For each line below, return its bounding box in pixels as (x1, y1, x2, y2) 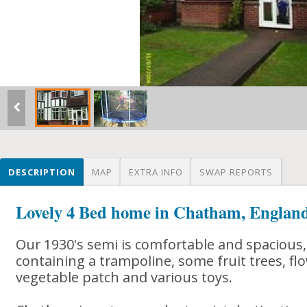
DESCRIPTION (8, 166, 75, 178)
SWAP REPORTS (199, 166, 273, 178)
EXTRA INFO (129, 166, 183, 178)
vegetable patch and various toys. (16, 268, 233, 286)
